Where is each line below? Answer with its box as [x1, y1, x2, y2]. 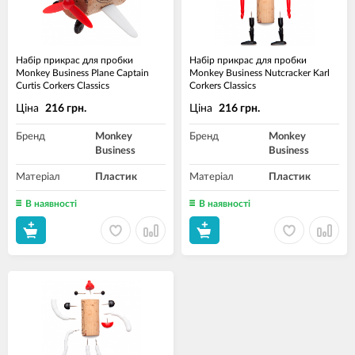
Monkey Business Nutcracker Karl [189, 68, 330, 78]
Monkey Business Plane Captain [16, 68, 149, 78]
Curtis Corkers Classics [16, 81, 109, 90]
